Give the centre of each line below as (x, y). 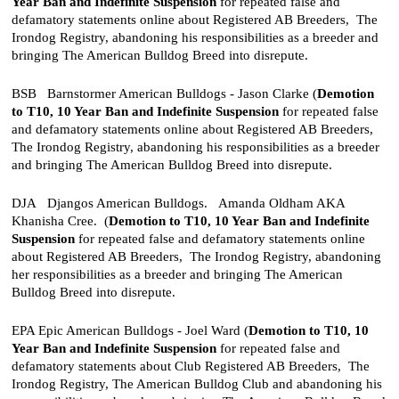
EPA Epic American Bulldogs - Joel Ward (127, 330)
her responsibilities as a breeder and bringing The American (177, 273)
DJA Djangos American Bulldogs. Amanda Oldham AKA (178, 202)
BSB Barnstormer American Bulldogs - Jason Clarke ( (164, 93)
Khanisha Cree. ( (60, 220)
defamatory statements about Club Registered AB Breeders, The (190, 365)
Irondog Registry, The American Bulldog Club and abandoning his (196, 383)
